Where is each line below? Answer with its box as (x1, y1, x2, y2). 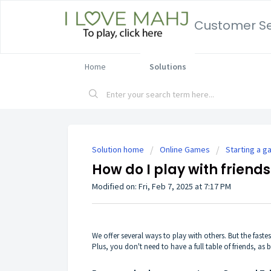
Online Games (160, 144, 210, 155)
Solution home (92, 144, 146, 155)
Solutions (149, 61, 186, 72)
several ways (121, 230, 162, 241)
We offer (92, 230, 121, 241)
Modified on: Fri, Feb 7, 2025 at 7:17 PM (92, 181, 231, 192)
